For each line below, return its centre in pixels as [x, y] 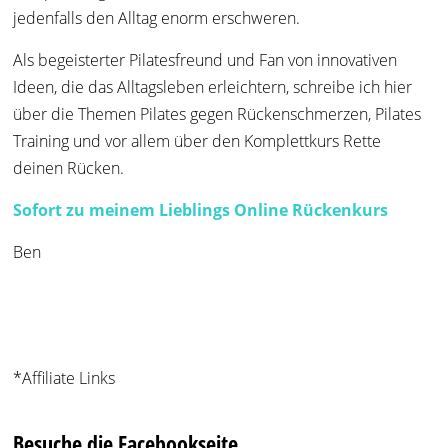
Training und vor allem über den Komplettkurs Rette [197, 141]
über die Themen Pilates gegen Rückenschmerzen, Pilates [217, 114]
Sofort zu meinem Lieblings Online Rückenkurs [201, 210]
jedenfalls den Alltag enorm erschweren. [157, 18]
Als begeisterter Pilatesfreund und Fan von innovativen [205, 60]
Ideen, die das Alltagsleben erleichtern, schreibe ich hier [213, 87]
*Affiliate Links [64, 378]
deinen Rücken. [69, 168]
